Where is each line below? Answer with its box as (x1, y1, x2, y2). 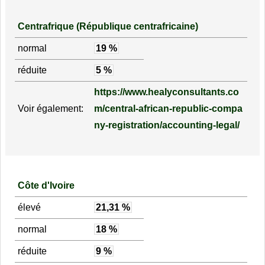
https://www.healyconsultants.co (93, 87, 239, 98)
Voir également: (17, 104, 83, 114)
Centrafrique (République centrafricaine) (17, 21, 198, 32)
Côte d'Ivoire (17, 180, 75, 190)
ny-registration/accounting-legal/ (93, 120, 240, 131)
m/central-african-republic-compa (93, 104, 243, 114)
